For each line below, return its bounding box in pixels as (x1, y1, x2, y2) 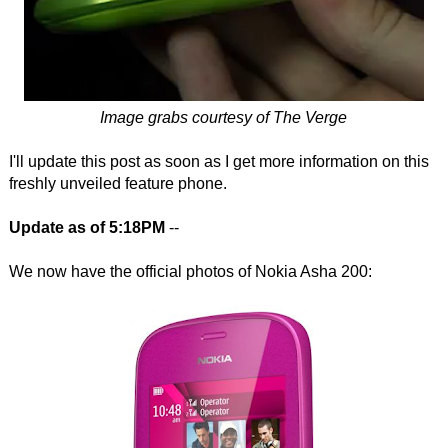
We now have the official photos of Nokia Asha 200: (8, 263, 372, 280)
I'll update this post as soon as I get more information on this (8, 153, 429, 170)
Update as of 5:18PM (8, 219, 165, 236)
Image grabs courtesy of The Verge (100, 109, 348, 126)
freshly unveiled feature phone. (8, 175, 227, 192)
